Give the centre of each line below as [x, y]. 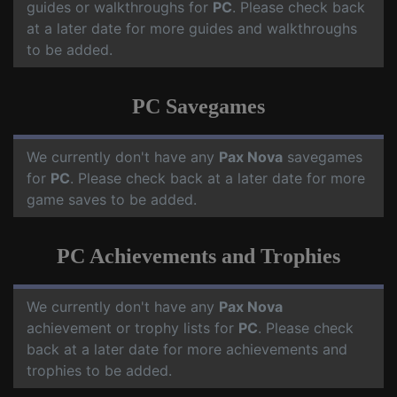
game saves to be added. [112, 200]
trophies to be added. [99, 371]
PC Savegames [198, 107]
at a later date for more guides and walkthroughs [192, 29]
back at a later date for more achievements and [187, 350]
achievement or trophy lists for [132, 328]
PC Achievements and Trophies [198, 257]
